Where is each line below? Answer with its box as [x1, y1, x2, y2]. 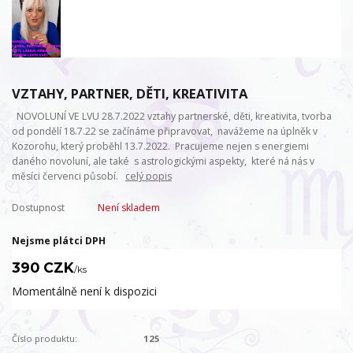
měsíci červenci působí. [12, 169, 125, 183]
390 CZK [12, 259, 74, 277]
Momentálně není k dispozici [12, 284, 157, 299]
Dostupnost [12, 201, 65, 215]
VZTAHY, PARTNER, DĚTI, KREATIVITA [12, 84, 247, 102]
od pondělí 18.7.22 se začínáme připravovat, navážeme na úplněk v [12, 124, 318, 138]
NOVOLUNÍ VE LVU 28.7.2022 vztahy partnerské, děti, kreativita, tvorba [12, 109, 334, 123]
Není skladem [97, 201, 160, 215]
